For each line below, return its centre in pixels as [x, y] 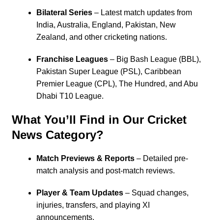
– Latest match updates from [142, 13]
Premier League [64, 84]
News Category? [57, 135]
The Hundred [142, 84]
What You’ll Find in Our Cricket [99, 120]
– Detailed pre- [161, 158]
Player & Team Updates [80, 193]
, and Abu [181, 84]
